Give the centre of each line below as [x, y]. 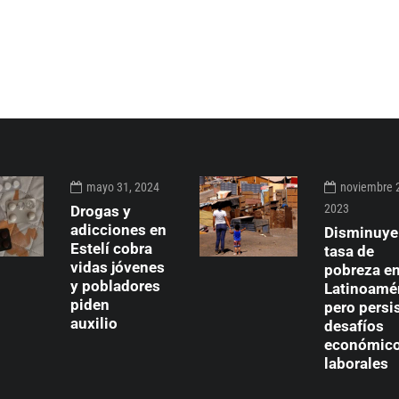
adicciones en [118, 230]
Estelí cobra [111, 248]
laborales [356, 363]
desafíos [354, 326]
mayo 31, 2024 [123, 187]
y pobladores [115, 286]
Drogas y [101, 211]
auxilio [103, 323]
